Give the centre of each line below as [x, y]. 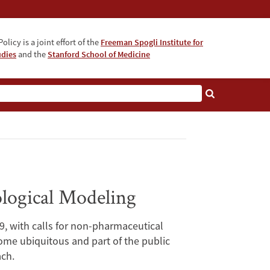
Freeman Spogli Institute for [152, 42]
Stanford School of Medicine [99, 55]
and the [32, 55]
